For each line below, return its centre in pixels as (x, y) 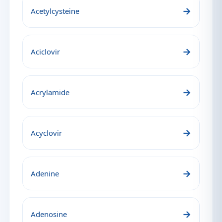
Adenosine (49, 214)
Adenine (45, 173)
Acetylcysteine (55, 11)
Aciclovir (45, 52)
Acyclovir (46, 133)
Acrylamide (50, 92)
